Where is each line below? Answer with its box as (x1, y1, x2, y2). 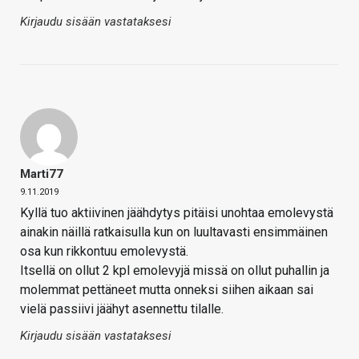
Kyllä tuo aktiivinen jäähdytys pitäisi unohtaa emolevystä (20, 205, 333, 221)
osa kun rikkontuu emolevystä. (20, 244, 188, 260)
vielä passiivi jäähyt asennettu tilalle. (20, 301, 224, 317)
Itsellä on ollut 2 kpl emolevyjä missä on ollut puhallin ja (20, 263, 329, 279)
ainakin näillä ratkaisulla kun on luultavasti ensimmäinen (20, 224, 328, 240)
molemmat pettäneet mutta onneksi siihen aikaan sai (20, 282, 313, 298)
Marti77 (20, 167, 63, 182)
